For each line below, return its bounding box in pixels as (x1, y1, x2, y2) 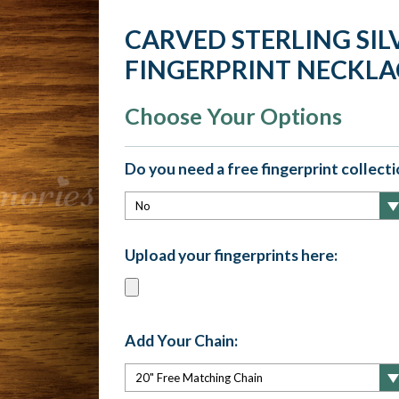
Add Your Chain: (124, 330, 238, 350)
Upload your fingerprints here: (124, 245, 338, 265)
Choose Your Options (124, 102, 342, 129)
